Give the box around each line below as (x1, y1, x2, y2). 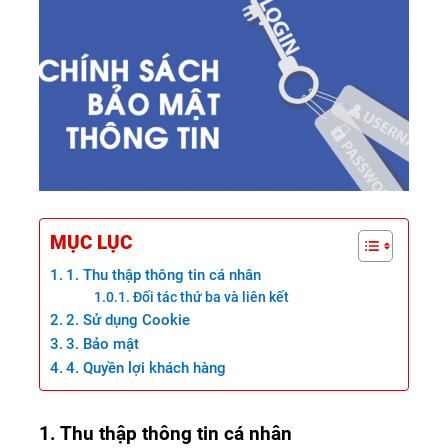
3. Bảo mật (66, 334, 140, 353)
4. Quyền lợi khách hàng (66, 358, 227, 377)
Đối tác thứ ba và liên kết (133, 288, 290, 305)
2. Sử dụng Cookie (66, 310, 191, 329)
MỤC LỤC (50, 230, 132, 254)
